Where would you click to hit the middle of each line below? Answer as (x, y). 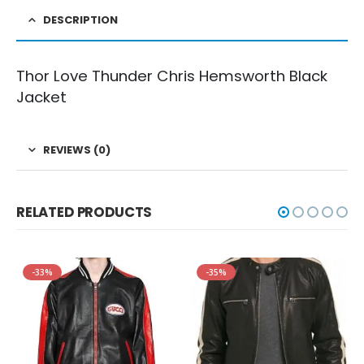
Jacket (41, 97)
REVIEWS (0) (77, 149)
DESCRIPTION (80, 19)
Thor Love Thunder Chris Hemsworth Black (172, 76)
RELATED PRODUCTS (84, 212)
